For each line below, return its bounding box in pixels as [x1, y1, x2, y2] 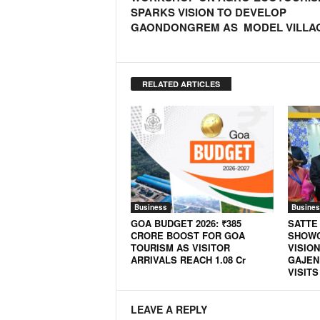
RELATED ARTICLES [141, 79, 220, 89]
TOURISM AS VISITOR [130, 241, 230, 254]
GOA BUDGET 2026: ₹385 [130, 216, 241, 230]
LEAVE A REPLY [130, 302, 207, 316]
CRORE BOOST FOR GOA [130, 229, 245, 242]
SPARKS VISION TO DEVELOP [130, 4, 286, 20]
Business [134, 202, 167, 212]
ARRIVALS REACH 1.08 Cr [130, 253, 246, 266]
